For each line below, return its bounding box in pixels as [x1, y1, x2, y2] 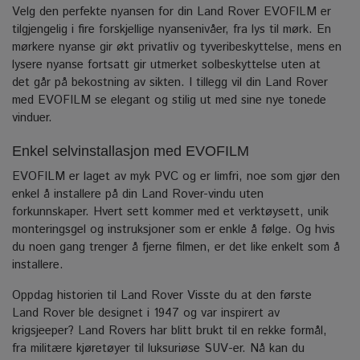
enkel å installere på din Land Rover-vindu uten [12, 186, 264, 203]
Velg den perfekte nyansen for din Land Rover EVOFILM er [12, 3, 331, 21]
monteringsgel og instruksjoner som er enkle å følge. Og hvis [12, 221, 335, 239]
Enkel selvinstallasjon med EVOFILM [12, 143, 249, 160]
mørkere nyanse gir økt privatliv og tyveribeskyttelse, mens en [12, 39, 342, 56]
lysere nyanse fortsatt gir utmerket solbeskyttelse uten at [12, 56, 321, 74]
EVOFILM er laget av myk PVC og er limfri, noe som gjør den [12, 168, 340, 186]
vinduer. [12, 109, 52, 127]
